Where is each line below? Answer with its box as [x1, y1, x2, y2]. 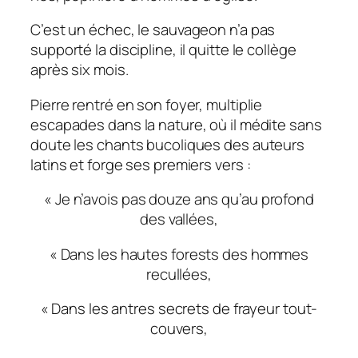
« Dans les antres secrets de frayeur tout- [40, 298, 318, 320]
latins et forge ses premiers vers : [30, 153, 251, 175]
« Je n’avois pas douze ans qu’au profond [44, 189, 314, 210]
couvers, [149, 318, 209, 340]
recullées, [145, 263, 212, 284]
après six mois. [30, 59, 129, 81]
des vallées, [140, 209, 218, 230]
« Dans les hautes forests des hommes [49, 243, 309, 265]
